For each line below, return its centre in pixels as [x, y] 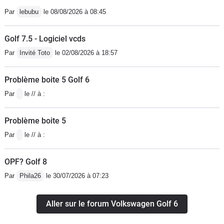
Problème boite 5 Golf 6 [47, 79]
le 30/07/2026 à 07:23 [76, 175]
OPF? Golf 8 [26, 161]
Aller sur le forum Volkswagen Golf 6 [112, 203]
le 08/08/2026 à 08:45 [74, 11]
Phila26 [30, 175]
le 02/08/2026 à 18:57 [85, 52]
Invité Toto [35, 52]
